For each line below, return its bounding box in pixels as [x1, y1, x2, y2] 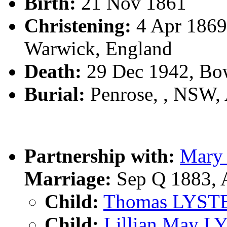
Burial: [24, 83, 85, 105]
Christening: [24, 14, 131, 36]
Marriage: [24, 167, 111, 190]
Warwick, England [24, 37, 172, 59]
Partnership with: [24, 144, 175, 167]
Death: [24, 60, 82, 82]
